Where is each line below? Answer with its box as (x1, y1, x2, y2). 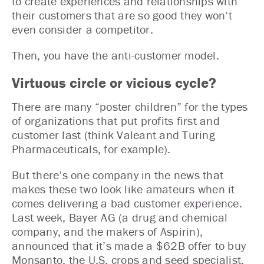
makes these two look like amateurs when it (12, 181, 235, 196)
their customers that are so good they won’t (12, 8, 232, 22)
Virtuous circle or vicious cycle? (12, 74, 216, 92)
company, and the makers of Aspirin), (12, 223, 203, 239)
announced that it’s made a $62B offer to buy (12, 237, 246, 253)
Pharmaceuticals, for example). (12, 141, 171, 156)
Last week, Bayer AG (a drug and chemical (12, 209, 227, 225)
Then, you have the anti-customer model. (12, 48, 219, 62)
